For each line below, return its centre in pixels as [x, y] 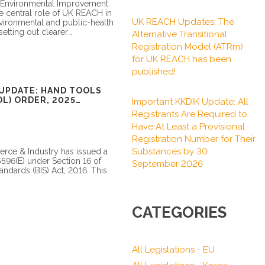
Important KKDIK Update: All [190, 102]
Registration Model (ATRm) [188, 47]
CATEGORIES [179, 212]
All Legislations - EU [173, 250]
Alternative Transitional [180, 34]
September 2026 [167, 164]
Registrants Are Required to [190, 114]
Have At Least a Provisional [188, 127]
